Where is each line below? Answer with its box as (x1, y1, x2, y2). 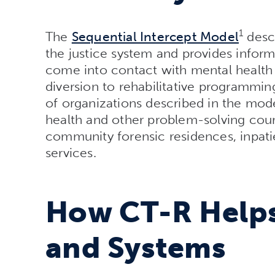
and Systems (45, 230, 226, 265)
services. (45, 145, 96, 160)
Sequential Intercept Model (71, 29, 239, 44)
